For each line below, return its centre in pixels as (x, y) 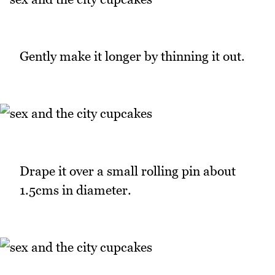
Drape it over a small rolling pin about (128, 171)
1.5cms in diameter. (76, 190)
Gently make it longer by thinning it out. (132, 56)
